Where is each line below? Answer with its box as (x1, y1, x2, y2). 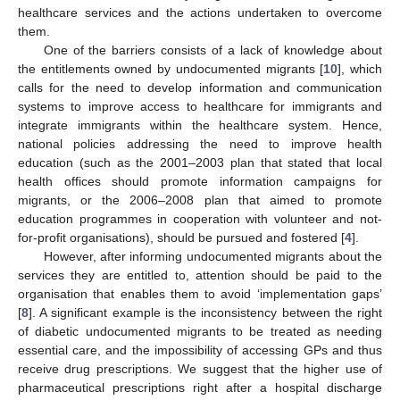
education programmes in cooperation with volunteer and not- (18, 211, 382, 226)
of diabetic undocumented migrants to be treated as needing (18, 323, 382, 338)
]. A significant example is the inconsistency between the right (29, 304, 382, 320)
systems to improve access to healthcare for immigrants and (18, 98, 382, 113)
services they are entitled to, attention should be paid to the (18, 267, 382, 282)
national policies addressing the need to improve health (18, 136, 382, 151)
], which (337, 61, 383, 76)
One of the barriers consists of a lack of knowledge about (43, 42, 382, 57)
